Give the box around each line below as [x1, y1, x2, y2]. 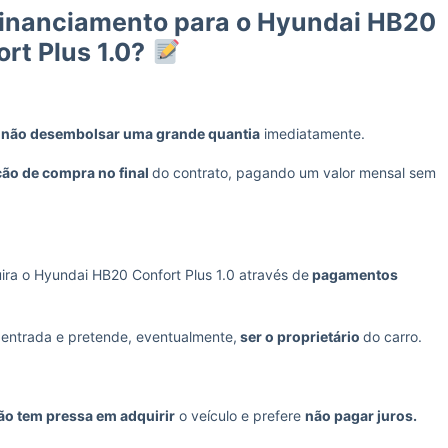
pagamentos [309, 266, 398, 283]
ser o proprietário [237, 328, 363, 345]
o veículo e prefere [175, 407, 305, 424]
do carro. [363, 328, 422, 345]
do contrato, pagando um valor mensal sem [152, 164, 436, 181]
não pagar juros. [305, 407, 420, 424]
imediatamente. [260, 125, 369, 142]
